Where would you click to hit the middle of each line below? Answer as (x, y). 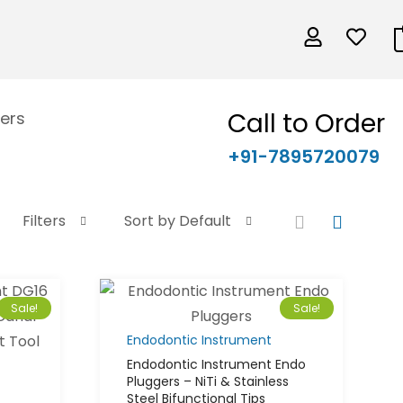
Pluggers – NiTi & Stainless (208, 382)
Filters (44, 221)
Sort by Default (177, 221)
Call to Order (306, 123)
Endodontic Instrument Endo (217, 365)
